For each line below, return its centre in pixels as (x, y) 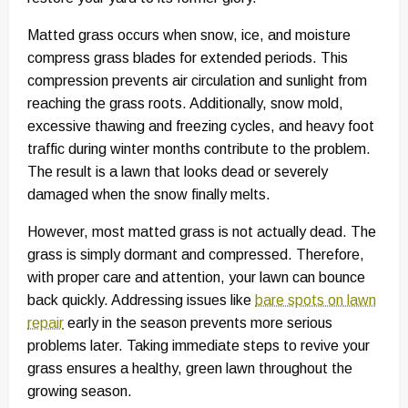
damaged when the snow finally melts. (149, 195)
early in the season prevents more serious (198, 323)
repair (46, 323)
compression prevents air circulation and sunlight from (197, 81)
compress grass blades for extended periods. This (188, 58)
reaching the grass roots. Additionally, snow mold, (185, 104)
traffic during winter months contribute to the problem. (199, 149)
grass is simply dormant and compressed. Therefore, (196, 255)
